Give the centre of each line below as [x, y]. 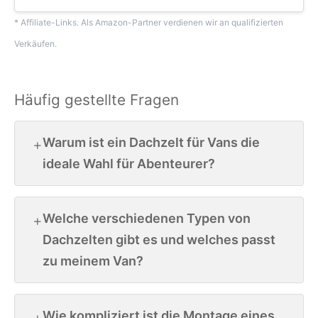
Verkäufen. [35, 43]
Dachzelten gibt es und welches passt [159, 239]
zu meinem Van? [93, 261]
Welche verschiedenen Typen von [147, 218]
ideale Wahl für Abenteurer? [129, 163]
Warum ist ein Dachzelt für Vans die [151, 142]
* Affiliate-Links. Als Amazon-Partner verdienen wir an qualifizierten [149, 22]
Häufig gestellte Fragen [97, 99]
